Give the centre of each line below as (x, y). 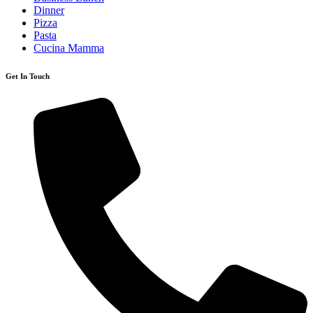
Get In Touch (28, 77)
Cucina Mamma (69, 48)
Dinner (49, 10)
